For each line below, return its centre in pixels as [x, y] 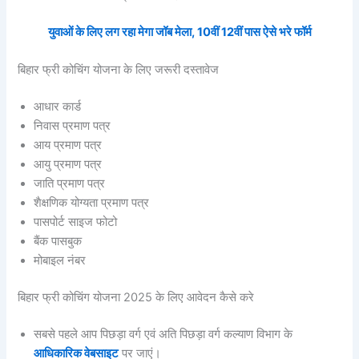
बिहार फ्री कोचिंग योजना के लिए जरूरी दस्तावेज [119, 69]
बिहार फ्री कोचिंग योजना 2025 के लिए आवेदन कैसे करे [136, 297]
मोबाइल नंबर [60, 260]
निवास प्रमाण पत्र [73, 125]
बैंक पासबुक [58, 241]
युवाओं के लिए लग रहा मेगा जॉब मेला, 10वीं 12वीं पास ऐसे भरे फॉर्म [179, 32]
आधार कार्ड [58, 106]
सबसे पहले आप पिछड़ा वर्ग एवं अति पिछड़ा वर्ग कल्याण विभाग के [163, 334]
